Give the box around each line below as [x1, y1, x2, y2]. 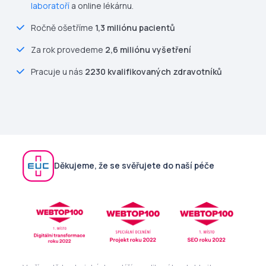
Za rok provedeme [31, 43, 105, 55]
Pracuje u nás [31, 65, 85, 77]
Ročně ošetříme [31, 21, 95, 33]
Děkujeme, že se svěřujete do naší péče [54, 160, 214, 172]
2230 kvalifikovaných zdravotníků [85, 65, 222, 77]
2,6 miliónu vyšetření [105, 43, 191, 55]
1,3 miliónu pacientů [95, 21, 175, 33]
